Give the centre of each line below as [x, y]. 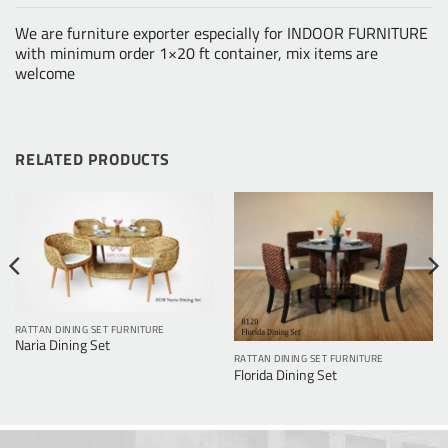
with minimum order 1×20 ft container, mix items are [196, 53]
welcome [45, 73]
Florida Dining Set [285, 374]
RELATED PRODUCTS [92, 158]
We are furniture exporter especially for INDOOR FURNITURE [221, 33]
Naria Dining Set [62, 345]
